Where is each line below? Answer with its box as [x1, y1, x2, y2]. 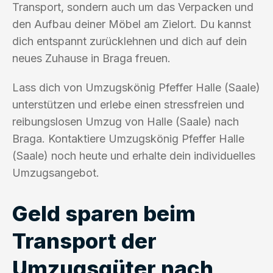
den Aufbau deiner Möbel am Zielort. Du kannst [12, 17, 251, 30]
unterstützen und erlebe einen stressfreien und [12, 97, 244, 111]
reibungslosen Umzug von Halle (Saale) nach [12, 115, 239, 128]
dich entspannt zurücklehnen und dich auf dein [12, 34, 247, 48]
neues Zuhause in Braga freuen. [12, 51, 171, 65]
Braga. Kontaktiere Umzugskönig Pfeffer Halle [12, 132, 244, 145]
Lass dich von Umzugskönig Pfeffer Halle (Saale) [12, 80, 260, 94]
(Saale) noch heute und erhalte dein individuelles [12, 149, 255, 162]
